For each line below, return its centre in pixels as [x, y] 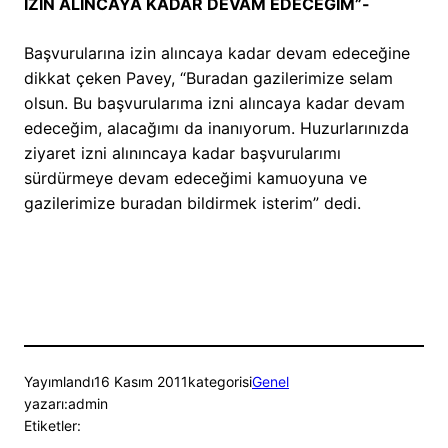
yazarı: [46, 404]
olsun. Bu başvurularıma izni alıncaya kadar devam [214, 103]
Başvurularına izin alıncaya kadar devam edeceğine [217, 53]
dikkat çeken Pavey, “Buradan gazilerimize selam [208, 78]
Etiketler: [52, 426]
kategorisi [220, 382]
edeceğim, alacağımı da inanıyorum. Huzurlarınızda [216, 128]
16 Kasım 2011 [141, 382]
